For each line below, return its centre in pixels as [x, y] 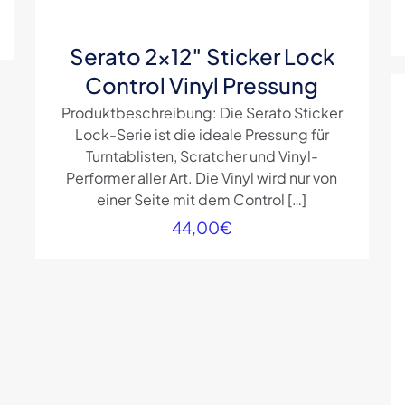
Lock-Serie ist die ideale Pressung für [202, 135]
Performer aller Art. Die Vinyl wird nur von [202, 178]
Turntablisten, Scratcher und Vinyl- [202, 156]
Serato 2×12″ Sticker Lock [202, 57]
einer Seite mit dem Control [191, 200]
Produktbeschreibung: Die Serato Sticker [202, 113]
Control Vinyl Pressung [202, 85]
